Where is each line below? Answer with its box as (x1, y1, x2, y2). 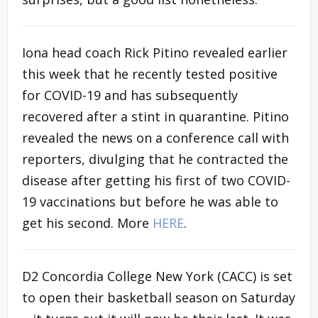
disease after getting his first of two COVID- (22, 171, 290, 189)
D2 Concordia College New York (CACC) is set (22, 267, 292, 285)
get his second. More (22, 214, 153, 231)
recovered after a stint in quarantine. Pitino (22, 107, 289, 125)
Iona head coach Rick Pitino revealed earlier (22, 43, 287, 61)
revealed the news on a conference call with (22, 128, 289, 146)
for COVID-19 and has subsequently (22, 86, 238, 104)
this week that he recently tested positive (22, 65, 278, 82)
